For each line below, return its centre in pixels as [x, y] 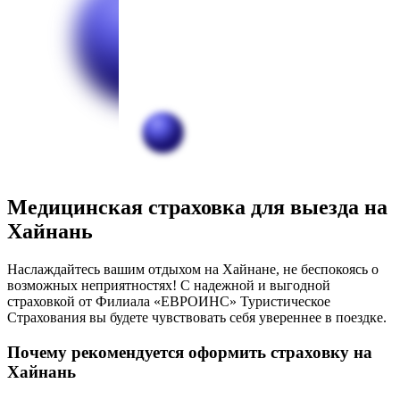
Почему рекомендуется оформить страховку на [190, 352]
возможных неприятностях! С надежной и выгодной [169, 286]
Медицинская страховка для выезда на [197, 208]
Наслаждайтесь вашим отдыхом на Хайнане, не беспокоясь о [193, 270]
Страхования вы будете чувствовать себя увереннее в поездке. [197, 318]
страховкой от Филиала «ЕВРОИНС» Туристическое [169, 302]
